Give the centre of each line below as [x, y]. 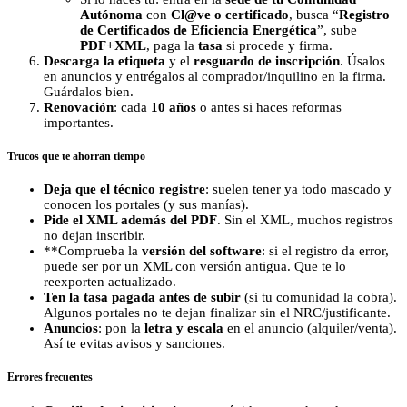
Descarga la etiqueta [104, 60]
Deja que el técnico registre [124, 189]
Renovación [79, 107]
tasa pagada [119, 298]
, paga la [172, 45]
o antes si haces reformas [269, 107]
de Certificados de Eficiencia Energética [199, 30]
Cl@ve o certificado [230, 14]
